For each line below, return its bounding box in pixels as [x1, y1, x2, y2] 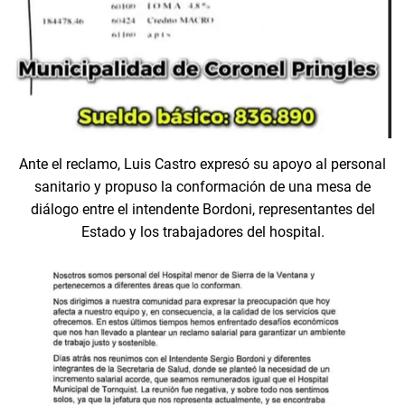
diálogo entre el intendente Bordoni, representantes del [30, 200, 375, 218]
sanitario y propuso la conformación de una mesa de [34, 177, 371, 195]
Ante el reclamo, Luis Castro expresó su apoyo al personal [19, 155, 386, 173]
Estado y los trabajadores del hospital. [80, 222, 325, 240]
